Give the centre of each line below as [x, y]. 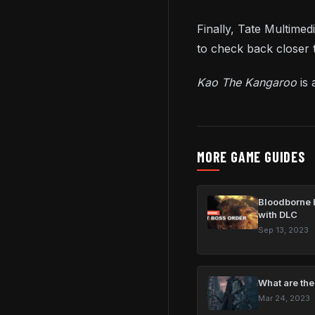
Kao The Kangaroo [249, 83]
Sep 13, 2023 [283, 230]
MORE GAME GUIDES [251, 157]
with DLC [278, 215]
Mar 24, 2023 [284, 298]
